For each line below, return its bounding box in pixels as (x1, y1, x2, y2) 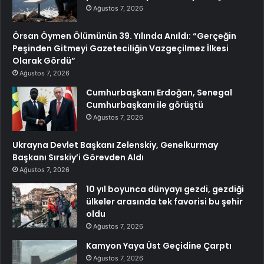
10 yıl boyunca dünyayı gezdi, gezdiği (86, 183, 244, 196)
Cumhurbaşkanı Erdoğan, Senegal (86, 87, 232, 99)
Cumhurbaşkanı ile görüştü (86, 99, 203, 111)
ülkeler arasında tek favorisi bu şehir (86, 196, 243, 208)
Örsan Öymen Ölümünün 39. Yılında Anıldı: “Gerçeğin (12, 30, 236, 42)
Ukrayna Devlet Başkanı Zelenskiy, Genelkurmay (12, 139, 218, 151)
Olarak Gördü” (12, 55, 75, 67)
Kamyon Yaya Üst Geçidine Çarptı (86, 240, 232, 252)
